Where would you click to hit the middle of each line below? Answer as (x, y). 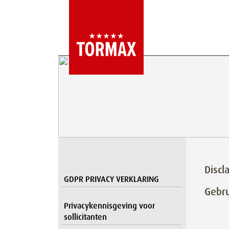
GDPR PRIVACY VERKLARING (111, 179)
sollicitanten (85, 217)
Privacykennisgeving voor (109, 206)
